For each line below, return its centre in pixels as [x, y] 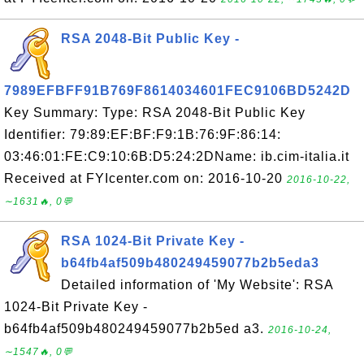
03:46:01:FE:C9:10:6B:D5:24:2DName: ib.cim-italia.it [177, 156]
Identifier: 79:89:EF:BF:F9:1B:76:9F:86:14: [143, 134]
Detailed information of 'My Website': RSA [197, 285]
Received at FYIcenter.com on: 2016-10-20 [145, 178]
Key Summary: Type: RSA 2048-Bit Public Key [155, 113]
